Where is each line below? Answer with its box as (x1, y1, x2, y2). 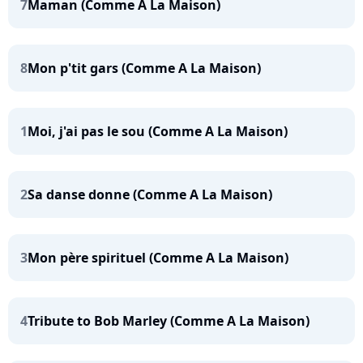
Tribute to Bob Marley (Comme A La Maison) (28, 312, 310, 330)
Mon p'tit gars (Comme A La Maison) (28, 59, 261, 77)
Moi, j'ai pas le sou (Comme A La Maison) (28, 122, 288, 140)
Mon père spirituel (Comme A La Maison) (28, 249, 288, 267)
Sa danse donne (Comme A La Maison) (28, 186, 272, 203)
